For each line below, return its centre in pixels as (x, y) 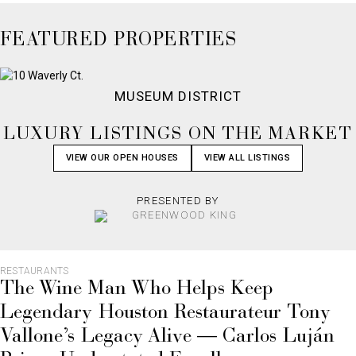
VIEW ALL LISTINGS (247, 158)
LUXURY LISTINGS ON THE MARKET (178, 135)
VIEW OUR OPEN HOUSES (122, 158)
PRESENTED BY (178, 201)
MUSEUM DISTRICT (178, 97)
